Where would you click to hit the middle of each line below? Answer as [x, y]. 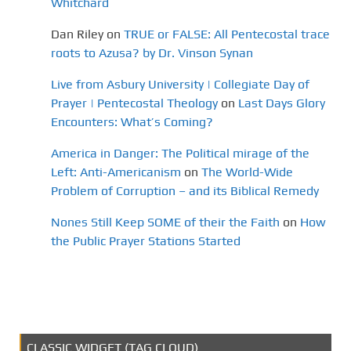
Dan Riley [77, 34]
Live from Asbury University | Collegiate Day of [180, 85]
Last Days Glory [282, 103]
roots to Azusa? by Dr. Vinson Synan [152, 53]
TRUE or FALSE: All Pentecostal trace [227, 34]
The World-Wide [247, 172]
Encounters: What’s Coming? [132, 122]
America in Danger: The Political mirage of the [180, 154]
